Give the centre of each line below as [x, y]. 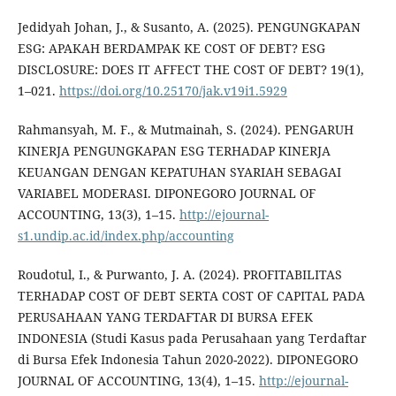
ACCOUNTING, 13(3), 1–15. [98, 215]
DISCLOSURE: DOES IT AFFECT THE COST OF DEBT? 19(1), [190, 70]
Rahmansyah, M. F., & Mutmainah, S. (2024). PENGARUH [185, 130]
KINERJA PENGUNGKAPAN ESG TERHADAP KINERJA [174, 151]
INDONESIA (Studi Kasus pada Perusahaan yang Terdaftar [192, 339]
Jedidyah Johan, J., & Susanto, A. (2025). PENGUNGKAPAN [189, 27]
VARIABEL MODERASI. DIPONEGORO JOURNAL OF [166, 194]
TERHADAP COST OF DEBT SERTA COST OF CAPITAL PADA [191, 296]
